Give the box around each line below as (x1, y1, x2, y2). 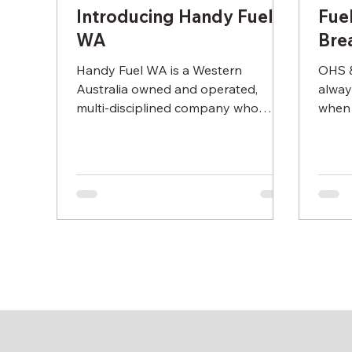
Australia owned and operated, (76, 81, 258, 97)
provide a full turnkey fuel (76, 119, 225, 134)
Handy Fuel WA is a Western (76, 62, 243, 78)
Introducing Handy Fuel (76, 5, 274, 27)
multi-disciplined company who (76, 100, 259, 115)
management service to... (76, 137, 222, 153)
